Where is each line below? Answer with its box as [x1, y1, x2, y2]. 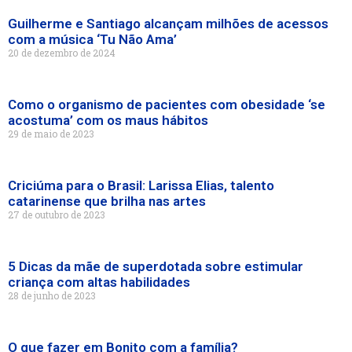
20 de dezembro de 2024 [8, 46, 115, 60]
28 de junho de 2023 [8, 289, 96, 302]
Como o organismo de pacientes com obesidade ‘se [8, 97, 325, 113]
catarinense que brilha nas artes [8, 193, 206, 210]
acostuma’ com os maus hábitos [8, 112, 208, 129]
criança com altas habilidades [8, 274, 190, 291]
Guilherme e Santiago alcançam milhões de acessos [8, 16, 328, 32]
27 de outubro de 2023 [8, 208, 105, 222]
